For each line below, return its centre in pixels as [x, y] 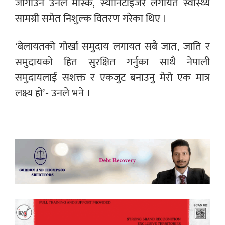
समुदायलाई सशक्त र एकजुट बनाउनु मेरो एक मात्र [113, 78]
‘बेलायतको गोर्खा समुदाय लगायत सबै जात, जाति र [113, 47]
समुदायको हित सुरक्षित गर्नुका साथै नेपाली [113, 62]
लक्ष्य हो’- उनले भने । [53, 93]
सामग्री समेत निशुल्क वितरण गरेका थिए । [91, 19]
